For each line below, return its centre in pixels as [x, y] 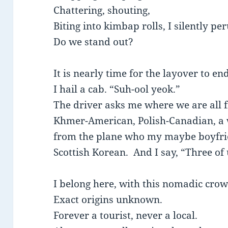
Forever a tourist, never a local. [126, 216]
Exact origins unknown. [108, 200]
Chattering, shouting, [102, 10]
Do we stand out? [94, 42]
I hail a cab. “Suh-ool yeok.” [117, 89]
